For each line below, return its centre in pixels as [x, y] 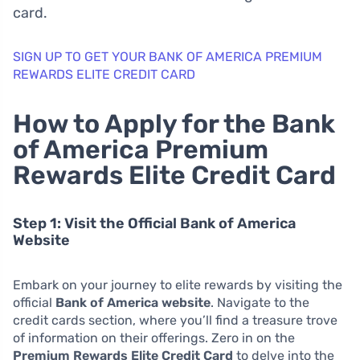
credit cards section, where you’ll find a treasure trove [175, 320]
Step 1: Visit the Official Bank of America [154, 223]
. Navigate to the [260, 302]
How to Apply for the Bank [174, 123]
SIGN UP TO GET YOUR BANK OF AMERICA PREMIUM [168, 56]
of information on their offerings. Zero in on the [154, 337]
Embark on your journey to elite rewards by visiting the [178, 284]
